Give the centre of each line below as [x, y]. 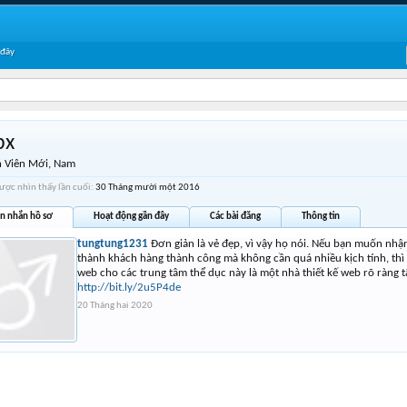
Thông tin [321, 217]
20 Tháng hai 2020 [115, 306]
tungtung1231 [113, 244]
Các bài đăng [235, 217]
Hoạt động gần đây [131, 217]
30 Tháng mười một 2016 [148, 188]
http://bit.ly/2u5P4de [129, 288]
